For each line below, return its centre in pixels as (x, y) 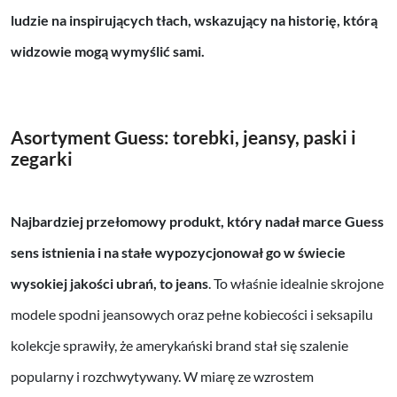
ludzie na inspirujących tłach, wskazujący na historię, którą (194, 19)
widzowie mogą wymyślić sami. (108, 51)
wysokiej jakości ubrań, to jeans (109, 283)
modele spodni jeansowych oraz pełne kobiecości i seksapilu (192, 314)
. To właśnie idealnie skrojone (296, 283)
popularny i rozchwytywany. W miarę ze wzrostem (162, 376)
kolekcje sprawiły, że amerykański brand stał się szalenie (179, 345)
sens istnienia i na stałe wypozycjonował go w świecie (178, 252)
